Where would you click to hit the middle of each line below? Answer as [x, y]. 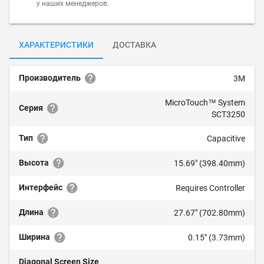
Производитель [51, 78]
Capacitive [226, 138]
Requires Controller [210, 188]
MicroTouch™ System [205, 103]
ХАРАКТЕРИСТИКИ [56, 45]
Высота [35, 163]
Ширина [35, 237]
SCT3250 [228, 114]
